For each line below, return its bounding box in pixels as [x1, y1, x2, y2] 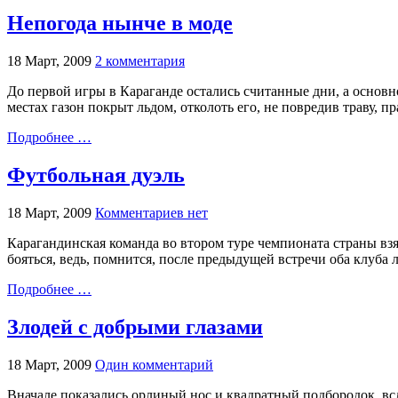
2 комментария [95, 53, 185, 69]
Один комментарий [95, 356, 213, 372]
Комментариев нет [95, 205, 208, 221]
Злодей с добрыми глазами [7, 314, 263, 338]
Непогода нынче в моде [7, 12, 233, 36]
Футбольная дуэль [7, 163, 185, 187]
